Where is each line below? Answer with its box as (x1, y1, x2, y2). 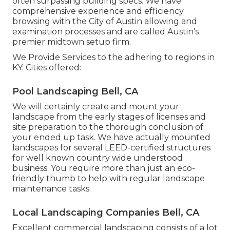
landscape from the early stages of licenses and (12, 111, 206, 122)
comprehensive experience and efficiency (12, 6, 184, 16)
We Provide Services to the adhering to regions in (12, 52, 215, 62)
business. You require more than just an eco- (12, 163, 195, 173)
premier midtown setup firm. (12, 36, 131, 47)
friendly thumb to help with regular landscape (12, 173, 205, 183)
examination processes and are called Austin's (12, 26, 199, 36)
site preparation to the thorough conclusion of (12, 122, 203, 132)
